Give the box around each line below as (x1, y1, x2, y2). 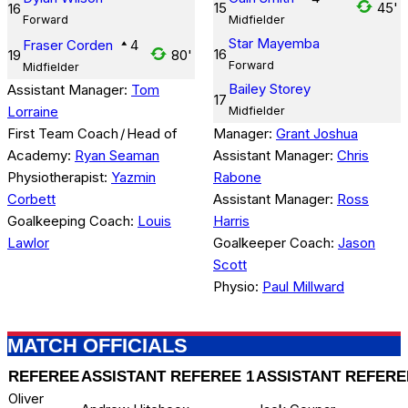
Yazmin (111, 168, 156, 187)
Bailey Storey (229, 80, 311, 98)
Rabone (213, 168, 261, 187)
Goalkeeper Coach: (213, 234, 338, 252)
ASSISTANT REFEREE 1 (81, 367, 254, 385)
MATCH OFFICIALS (7, 334, 188, 358)
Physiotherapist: (7, 168, 111, 187)
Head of (126, 125, 178, 143)
